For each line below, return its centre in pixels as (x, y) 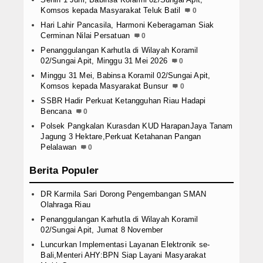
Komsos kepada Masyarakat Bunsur (104, 86)
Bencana (56, 112)
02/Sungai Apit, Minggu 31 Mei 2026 (104, 61)
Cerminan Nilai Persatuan (85, 36)
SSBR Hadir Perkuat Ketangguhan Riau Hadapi (123, 101)
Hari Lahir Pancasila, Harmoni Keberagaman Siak (127, 25)
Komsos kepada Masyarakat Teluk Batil (111, 11)
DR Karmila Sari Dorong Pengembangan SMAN (124, 194)
